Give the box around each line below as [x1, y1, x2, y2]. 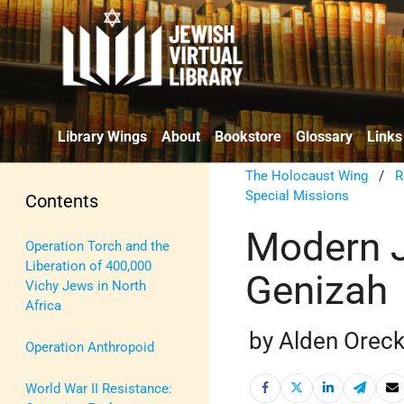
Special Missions [245, 187, 350, 204]
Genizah [245, 266, 389, 314]
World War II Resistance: [25, 380, 172, 397]
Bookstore [215, 127, 281, 145]
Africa [25, 297, 61, 314]
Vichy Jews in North [25, 277, 146, 294]
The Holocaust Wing [245, 167, 369, 184]
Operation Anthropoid [25, 338, 154, 355]
